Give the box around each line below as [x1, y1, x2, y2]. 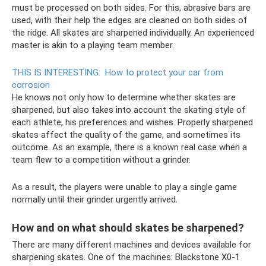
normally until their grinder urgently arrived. [12, 194, 178, 205]
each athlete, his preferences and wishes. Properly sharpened [12, 117, 253, 128]
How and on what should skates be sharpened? [12, 221, 244, 235]
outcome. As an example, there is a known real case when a [12, 142, 247, 153]
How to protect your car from [105, 67, 223, 78]
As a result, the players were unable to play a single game [12, 182, 237, 193]
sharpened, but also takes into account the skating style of [12, 104, 246, 116]
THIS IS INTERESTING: [12, 67, 100, 78]
